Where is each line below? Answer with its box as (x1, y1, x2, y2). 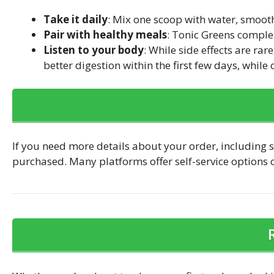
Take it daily (43, 12, 108, 27)
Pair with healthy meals (43, 28, 167, 42)
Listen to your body (43, 43, 144, 57)
